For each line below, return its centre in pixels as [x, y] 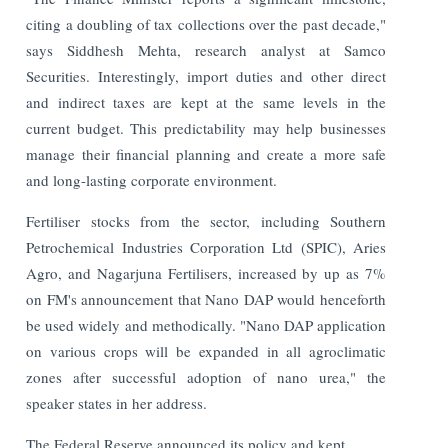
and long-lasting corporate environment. [152, 179]
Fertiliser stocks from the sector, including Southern [206, 220]
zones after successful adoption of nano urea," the [206, 376]
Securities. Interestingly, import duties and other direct [206, 75]
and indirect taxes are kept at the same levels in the [206, 101]
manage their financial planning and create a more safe [206, 153]
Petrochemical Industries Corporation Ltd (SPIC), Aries [206, 246]
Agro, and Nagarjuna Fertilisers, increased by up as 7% [206, 272]
